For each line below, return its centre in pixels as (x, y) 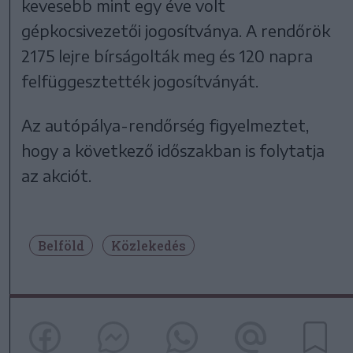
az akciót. (57, 176)
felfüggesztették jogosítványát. (140, 81)
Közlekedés (149, 246)
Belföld (61, 246)
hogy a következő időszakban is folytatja (173, 150)
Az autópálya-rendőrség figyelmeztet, (165, 125)
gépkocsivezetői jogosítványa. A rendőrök (176, 31)
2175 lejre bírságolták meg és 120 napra (167, 56)
